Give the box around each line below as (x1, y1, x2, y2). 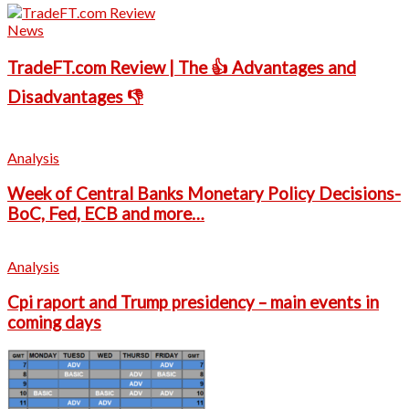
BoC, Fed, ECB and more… (7, 203, 204, 224)
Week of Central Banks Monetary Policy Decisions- (7, 183, 401, 204)
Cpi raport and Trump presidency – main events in (7, 292, 379, 312)
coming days (7, 312, 101, 332)
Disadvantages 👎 (7, 87, 143, 108)
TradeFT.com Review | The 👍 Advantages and (7, 58, 356, 79)
